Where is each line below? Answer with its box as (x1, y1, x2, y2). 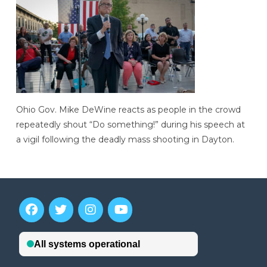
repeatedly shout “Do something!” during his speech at (15, 119, 245, 131)
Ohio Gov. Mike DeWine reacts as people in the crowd (15, 104, 241, 116)
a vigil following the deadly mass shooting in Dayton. (15, 134, 234, 145)
